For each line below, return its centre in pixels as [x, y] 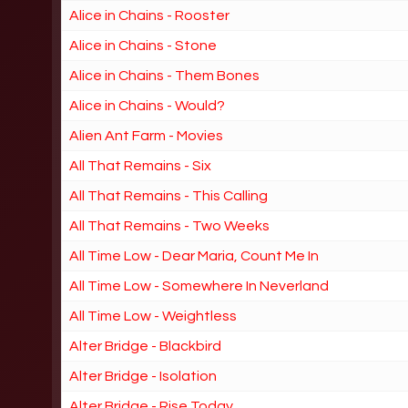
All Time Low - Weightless [153, 316]
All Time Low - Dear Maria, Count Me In [194, 255]
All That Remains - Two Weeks [170, 225]
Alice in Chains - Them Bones [165, 75]
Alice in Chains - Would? [148, 105]
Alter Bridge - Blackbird [146, 346]
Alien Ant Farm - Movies [147, 135]
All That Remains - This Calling [169, 195]
